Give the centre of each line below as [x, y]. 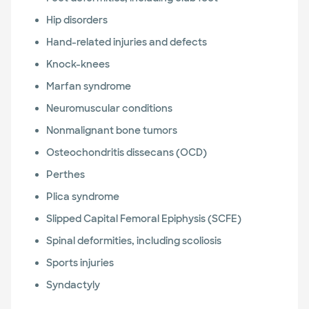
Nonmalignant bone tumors [111, 130]
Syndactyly [73, 285]
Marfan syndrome [88, 86]
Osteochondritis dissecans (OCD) [126, 152]
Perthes [65, 175]
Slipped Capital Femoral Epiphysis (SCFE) [143, 219]
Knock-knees [78, 64]
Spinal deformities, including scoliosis [133, 241]
